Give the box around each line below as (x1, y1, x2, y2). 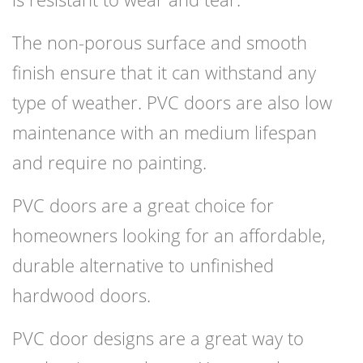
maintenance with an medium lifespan (12, 120, 317, 145)
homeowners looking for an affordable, (12, 223, 326, 248)
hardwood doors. (12, 283, 151, 308)
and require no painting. (12, 150, 207, 175)
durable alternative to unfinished (12, 253, 274, 278)
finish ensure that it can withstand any (12, 60, 316, 85)
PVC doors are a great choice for (12, 193, 274, 218)
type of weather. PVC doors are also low (12, 90, 332, 115)
